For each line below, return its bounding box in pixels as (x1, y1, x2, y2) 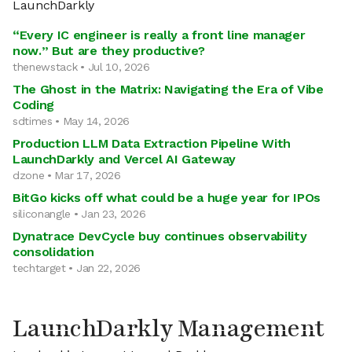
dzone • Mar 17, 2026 (13, 169, 121, 181)
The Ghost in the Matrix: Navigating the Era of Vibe (13, 82, 324, 97)
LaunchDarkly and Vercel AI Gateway (13, 152, 236, 167)
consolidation (13, 244, 94, 259)
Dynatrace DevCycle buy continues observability (13, 229, 307, 244)
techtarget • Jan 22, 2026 (13, 262, 141, 274)
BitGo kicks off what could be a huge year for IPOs (13, 190, 321, 205)
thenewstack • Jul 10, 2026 (13, 60, 150, 73)
